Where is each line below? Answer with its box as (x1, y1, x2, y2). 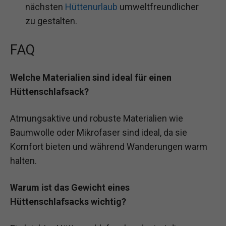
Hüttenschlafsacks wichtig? (10, 196, 126, 207)
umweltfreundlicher (118, 1, 199, 12)
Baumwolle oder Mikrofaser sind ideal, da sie (10, 127, 187, 138)
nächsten (25, 1, 65, 12)
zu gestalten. (25, 15, 77, 26)
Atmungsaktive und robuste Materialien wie (10, 113, 183, 124)
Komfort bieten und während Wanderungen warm (10, 141, 207, 152)
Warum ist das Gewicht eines (10, 182, 130, 193)
